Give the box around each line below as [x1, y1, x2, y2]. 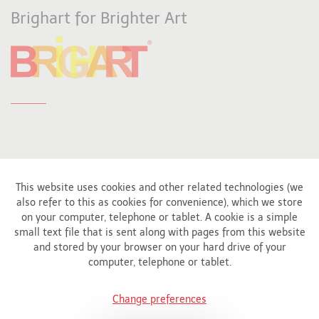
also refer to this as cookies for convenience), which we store [16, 197, 303, 209]
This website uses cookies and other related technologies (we [16, 182, 303, 194]
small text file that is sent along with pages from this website [14, 226, 305, 239]
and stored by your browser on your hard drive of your [33, 241, 286, 253]
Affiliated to [21, 202, 105, 221]
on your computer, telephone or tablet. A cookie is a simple [21, 211, 298, 224]
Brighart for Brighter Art [11, 9, 187, 28]
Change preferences [113, 293, 206, 305]
